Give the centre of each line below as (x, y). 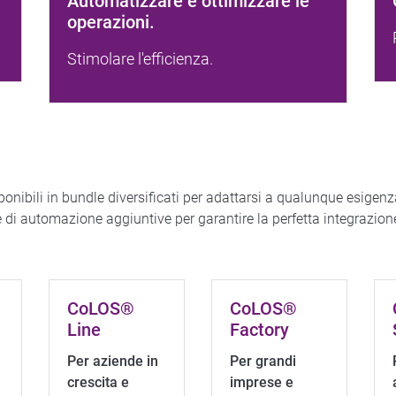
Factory (259, 330)
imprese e (261, 382)
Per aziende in (112, 361)
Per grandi (263, 361)
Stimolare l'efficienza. (140, 59)
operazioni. (110, 22)
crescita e (98, 382)
